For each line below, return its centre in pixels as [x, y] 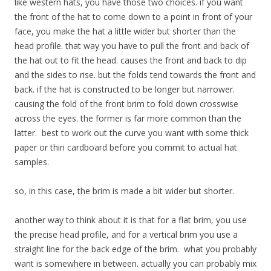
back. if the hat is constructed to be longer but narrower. [125, 89]
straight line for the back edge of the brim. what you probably [135, 249]
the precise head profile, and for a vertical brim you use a [126, 234]
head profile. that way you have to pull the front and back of [132, 45]
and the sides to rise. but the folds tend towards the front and [135, 74]
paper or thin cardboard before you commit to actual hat [126, 147]
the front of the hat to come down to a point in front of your [133, 16]
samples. [32, 162]
